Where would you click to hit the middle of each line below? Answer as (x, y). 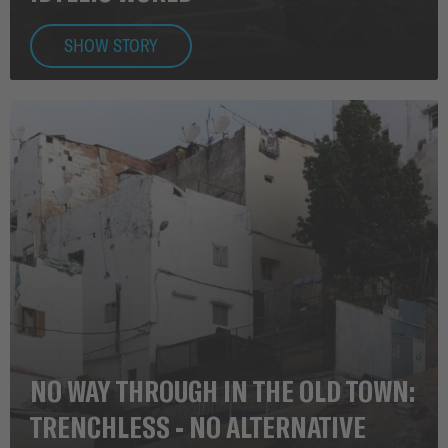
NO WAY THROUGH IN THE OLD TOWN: (222, 389)
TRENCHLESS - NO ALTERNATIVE (198, 425)
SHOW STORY (111, 45)
